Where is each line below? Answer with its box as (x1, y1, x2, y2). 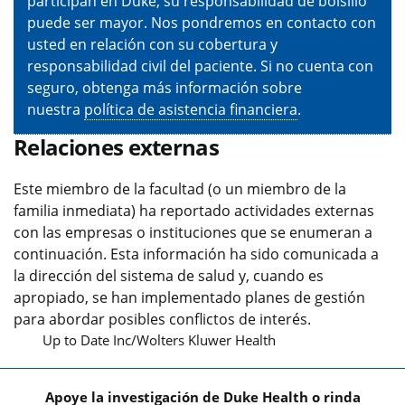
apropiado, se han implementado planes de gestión (14, 287, 365, 307)
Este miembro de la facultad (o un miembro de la (14, 178, 346, 199)
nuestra (27, 99, 84, 119)
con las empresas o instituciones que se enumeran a (14, 221, 372, 242)
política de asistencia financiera (84, 99, 297, 119)
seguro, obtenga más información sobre (27, 77, 302, 98)
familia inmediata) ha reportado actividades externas (14, 200, 374, 221)
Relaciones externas (14, 131, 220, 162)
